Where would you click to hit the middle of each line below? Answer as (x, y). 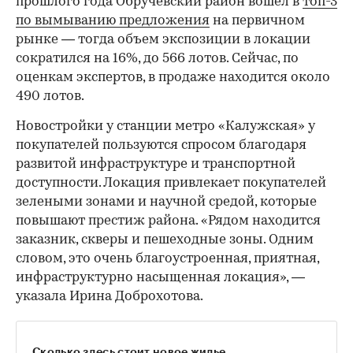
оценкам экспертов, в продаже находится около (173, 78)
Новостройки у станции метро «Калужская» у (165, 127)
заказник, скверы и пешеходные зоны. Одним (165, 240)
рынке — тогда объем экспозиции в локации (163, 40)
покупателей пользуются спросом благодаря (161, 146)
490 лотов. (50, 97)
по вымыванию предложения (113, 21)
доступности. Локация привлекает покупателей (171, 184)
